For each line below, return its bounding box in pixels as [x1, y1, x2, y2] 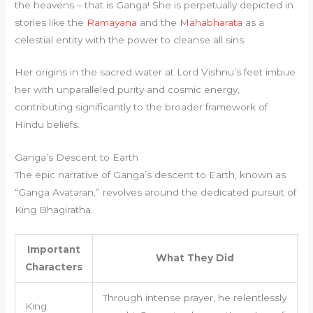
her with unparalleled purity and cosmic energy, [15, 84, 240, 96]
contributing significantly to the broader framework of [15, 101, 268, 113]
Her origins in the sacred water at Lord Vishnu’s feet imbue [15, 66, 296, 78]
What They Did [156, 252, 235, 264]
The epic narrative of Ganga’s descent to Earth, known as [15, 169, 286, 181]
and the [137, 16, 180, 28]
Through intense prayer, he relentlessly [102, 292, 286, 304]
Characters [25, 261, 83, 273]
